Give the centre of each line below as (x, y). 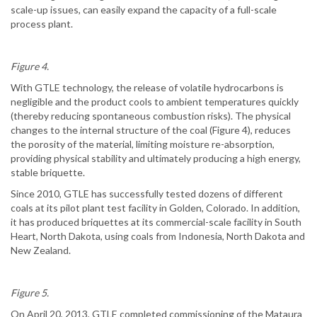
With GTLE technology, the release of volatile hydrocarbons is (147, 88)
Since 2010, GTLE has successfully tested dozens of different (147, 194)
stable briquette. (48, 173)
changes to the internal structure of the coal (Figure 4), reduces (151, 130)
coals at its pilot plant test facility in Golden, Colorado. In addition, (155, 208)
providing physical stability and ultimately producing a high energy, (156, 158)
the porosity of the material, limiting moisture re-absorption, (143, 144)
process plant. (42, 24)
